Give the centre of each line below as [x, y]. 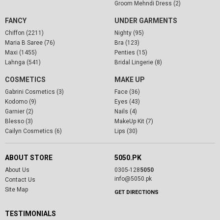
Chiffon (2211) [24, 33]
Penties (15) [131, 52]
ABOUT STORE [29, 157]
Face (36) [127, 92]
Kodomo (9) [21, 101]
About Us [17, 170]
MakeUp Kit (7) [134, 121]
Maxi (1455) [21, 52]
